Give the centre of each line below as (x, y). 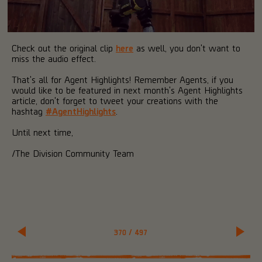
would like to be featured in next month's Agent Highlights (127, 89)
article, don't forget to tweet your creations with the (115, 100)
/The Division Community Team (73, 153)
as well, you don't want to (187, 47)
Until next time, (42, 132)
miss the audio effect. (54, 58)
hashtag (29, 111)
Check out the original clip (64, 47)
